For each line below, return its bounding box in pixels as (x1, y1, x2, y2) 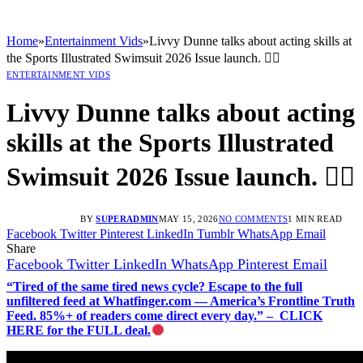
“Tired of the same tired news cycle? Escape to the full (6, 279, 302, 293)
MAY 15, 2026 (158, 213, 219, 224)
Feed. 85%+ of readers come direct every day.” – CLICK (6, 308, 322, 322)
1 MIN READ (288, 213, 343, 224)
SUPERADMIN (96, 213, 159, 224)
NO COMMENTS (218, 213, 288, 224)
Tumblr (197, 226, 234, 241)
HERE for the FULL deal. (6, 322, 151, 337)
